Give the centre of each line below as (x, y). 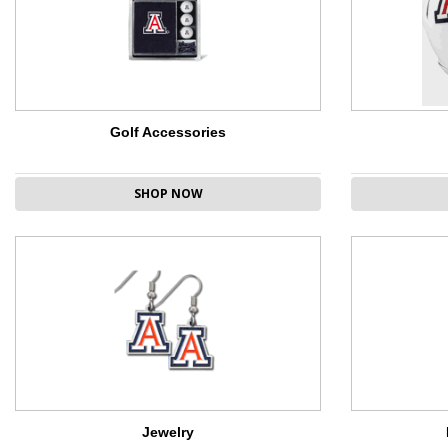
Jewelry (168, 432)
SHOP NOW (168, 194)
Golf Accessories (168, 132)
